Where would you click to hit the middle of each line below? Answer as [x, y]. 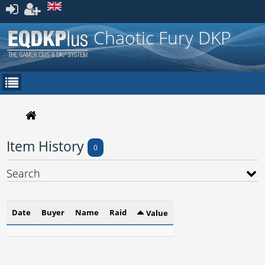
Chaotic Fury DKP [163, 38]
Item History [47, 146]
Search [23, 173]
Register [43, 24]
